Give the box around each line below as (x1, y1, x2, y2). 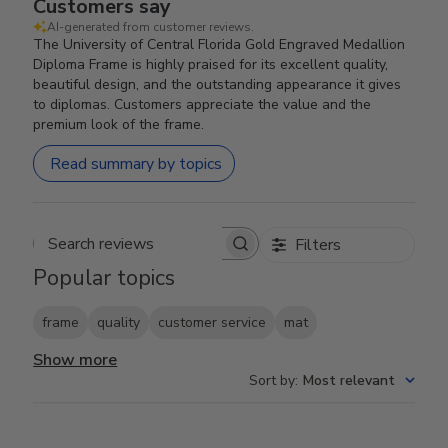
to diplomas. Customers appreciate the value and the (33, 95, 372, 114)
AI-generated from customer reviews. (47, 19, 255, 35)
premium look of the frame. (33, 115, 205, 134)
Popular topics (33, 263, 176, 293)
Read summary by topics (50, 152, 223, 175)
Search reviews (144, 242, 251, 264)
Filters (294, 234, 341, 256)
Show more (33, 349, 118, 372)
